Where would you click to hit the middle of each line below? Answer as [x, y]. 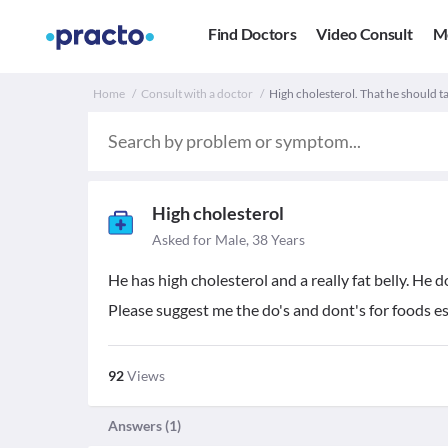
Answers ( [138, 425]
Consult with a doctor [197, 93]
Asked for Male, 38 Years [228, 239]
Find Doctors [252, 34]
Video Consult [364, 34]
